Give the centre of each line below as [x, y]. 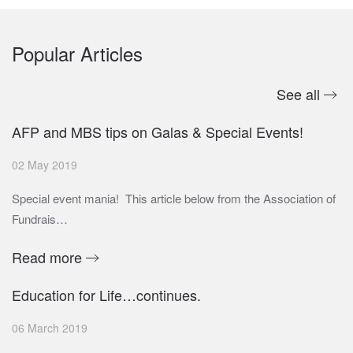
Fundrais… [40, 219]
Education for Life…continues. [106, 295]
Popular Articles [77, 54]
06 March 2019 [50, 328]
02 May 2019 [45, 165]
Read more [47, 257]
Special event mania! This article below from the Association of [174, 199]
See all [298, 94]
